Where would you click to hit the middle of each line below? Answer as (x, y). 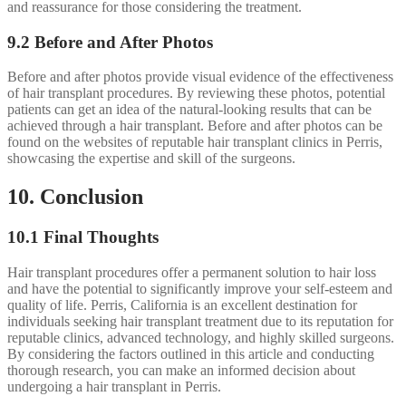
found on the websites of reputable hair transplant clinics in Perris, (195, 142)
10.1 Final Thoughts (83, 237)
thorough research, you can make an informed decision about (181, 370)
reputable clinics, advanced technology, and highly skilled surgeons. (201, 337)
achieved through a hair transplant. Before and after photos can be (195, 126)
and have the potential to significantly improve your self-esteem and (200, 288)
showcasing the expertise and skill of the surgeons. (151, 159)
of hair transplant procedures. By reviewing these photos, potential (196, 93)
